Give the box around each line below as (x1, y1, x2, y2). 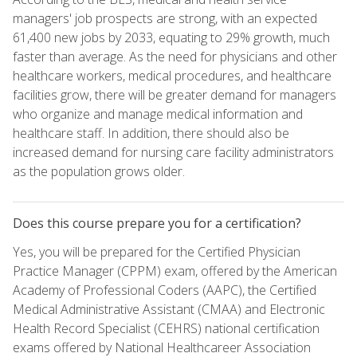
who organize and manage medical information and (13, 104, 303, 123)
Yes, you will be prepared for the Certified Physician (13, 242, 300, 261)
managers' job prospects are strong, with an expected (13, 9, 317, 27)
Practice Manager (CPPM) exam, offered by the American (13, 261, 337, 280)
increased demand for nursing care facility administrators (13, 143, 334, 161)
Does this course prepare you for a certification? (13, 214, 301, 232)
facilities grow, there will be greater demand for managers (13, 85, 336, 104)
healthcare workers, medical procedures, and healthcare (13, 66, 331, 84)
